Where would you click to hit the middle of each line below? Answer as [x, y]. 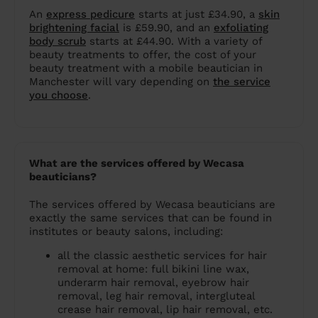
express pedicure [91, 15]
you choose [59, 95]
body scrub [57, 42]
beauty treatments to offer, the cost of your [143, 55]
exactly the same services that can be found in [150, 218]
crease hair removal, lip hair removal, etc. [165, 310]
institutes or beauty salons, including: [126, 232]
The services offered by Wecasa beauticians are [152, 205]
